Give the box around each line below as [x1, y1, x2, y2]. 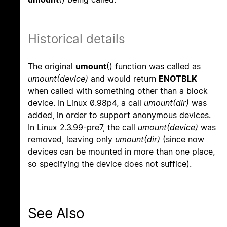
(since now [160, 134, 204, 145]
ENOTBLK [159, 73, 197, 84]
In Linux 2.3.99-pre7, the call [28, 122, 138, 133]
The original [28, 61, 75, 72]
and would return [88, 73, 159, 84]
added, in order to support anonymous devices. [28, 110, 211, 121]
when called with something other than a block [28, 86, 208, 96]
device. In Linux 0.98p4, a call [28, 98, 144, 108]
